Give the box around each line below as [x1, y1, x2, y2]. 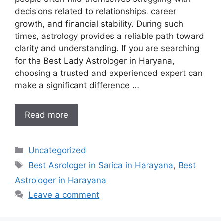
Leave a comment [28, 190, 100, 200]
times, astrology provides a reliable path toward [15, 31, 204, 41]
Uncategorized [28, 146, 87, 156]
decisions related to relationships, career [15, 6, 176, 16]
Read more [25, 110, 68, 120]
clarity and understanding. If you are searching [15, 43, 199, 53]
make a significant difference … [15, 80, 139, 90]
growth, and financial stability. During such [15, 18, 183, 29]
